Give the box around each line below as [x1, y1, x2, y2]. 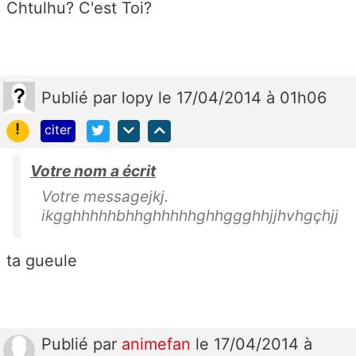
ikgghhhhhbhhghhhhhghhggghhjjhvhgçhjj [41, 206, 339, 226]
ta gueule [6, 251, 77, 271]
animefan [122, 335, 195, 354]
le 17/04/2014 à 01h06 [158, 87, 327, 107]
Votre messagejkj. [41, 187, 172, 207]
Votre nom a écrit [30, 161, 156, 181]
